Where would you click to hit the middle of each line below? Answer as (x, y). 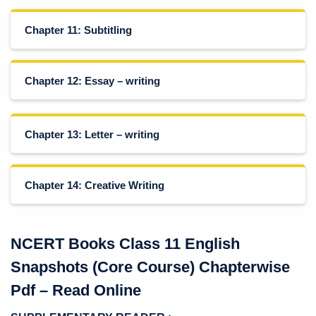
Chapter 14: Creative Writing (95, 185)
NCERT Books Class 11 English (125, 244)
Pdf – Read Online (76, 290)
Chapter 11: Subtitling (78, 30)
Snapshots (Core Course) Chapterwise (150, 267)
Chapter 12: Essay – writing (92, 81)
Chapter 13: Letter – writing (92, 134)
